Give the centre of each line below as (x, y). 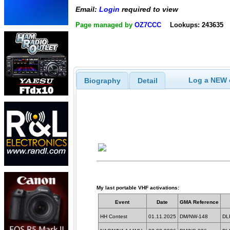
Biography (102, 80)
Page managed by (105, 25)
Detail (147, 80)
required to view (149, 9)
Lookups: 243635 (196, 25)
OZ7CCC (148, 25)
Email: (87, 9)
